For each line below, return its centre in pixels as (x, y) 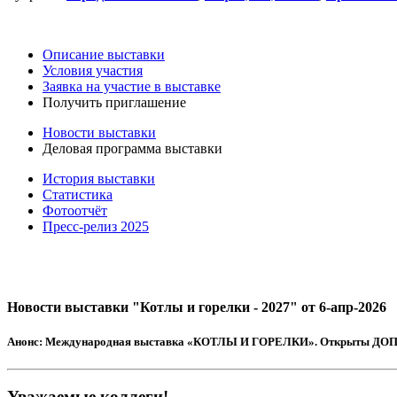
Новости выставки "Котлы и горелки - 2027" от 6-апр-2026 (197, 307)
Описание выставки (104, 54)
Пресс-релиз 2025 (96, 226)
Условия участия (93, 70)
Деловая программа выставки (132, 148)
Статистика (78, 194)
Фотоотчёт (75, 210)
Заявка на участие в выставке (132, 86)
